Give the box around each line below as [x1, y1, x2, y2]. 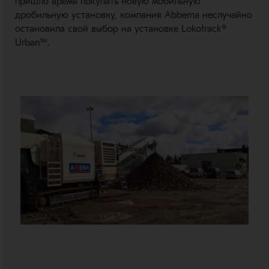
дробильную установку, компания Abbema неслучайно [14, 10, 252, 20]
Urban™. [14, 37, 49, 48]
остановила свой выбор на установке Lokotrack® [14, 23, 227, 34]
